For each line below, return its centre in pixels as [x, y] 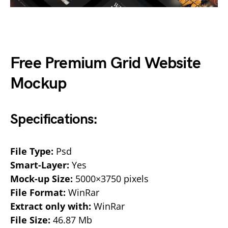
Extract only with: [51, 206]
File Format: [38, 192]
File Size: [30, 220]
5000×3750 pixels [111, 179]
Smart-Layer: [40, 165]
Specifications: [54, 119]
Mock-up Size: [41, 179]
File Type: [32, 151]
